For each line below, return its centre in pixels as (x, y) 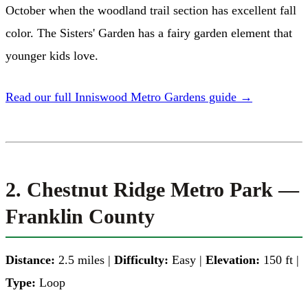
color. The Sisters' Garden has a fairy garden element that (149, 33)
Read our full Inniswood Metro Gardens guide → (129, 97)
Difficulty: (141, 260)
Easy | (187, 260)
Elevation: (233, 260)
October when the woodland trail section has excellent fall (151, 10)
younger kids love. (52, 55)
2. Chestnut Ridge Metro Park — (152, 189)
